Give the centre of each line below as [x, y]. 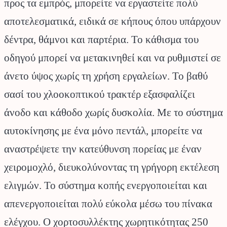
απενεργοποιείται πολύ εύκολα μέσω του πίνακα [108, 204]
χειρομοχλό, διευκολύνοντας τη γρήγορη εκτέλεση [112, 167]
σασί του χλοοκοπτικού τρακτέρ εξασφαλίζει [100, 94]
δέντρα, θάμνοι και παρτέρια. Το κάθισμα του [101, 40]
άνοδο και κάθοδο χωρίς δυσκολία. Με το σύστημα [113, 113]
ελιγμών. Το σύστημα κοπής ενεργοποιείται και [106, 186]
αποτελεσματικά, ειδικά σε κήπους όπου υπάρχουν [112, 22]
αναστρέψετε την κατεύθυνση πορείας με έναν [103, 149]
